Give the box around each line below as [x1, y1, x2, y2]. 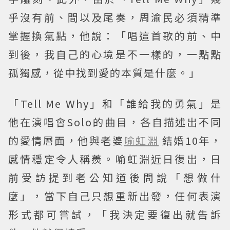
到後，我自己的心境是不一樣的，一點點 [8, 47, 222, 62]
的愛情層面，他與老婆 [8, 133, 124, 148]
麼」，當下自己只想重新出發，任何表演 [8, 188, 222, 204]
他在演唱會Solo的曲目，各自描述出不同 [8, 114, 222, 130]
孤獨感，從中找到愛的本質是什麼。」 [8, 65, 200, 81]
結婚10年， [162, 133, 222, 148]
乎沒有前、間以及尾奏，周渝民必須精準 [8, 10, 222, 25]
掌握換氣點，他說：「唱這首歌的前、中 [8, 28, 222, 44]
